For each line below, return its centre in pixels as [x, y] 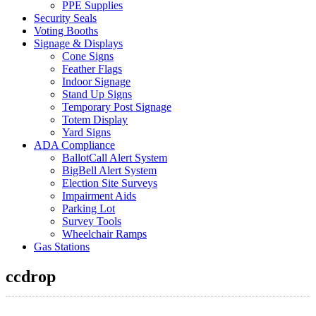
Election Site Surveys [110, 183]
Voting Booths [66, 31]
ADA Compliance [74, 145]
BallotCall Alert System [115, 158]
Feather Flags [92, 69]
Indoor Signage [96, 81]
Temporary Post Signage [117, 107]
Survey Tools [92, 221]
